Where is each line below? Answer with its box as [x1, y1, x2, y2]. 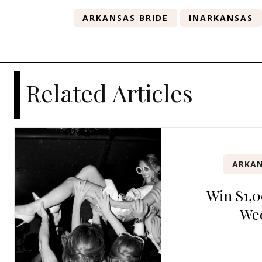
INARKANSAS [189, 12, 253, 23]
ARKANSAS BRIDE [82, 12, 168, 23]
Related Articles [26, 77, 193, 108]
